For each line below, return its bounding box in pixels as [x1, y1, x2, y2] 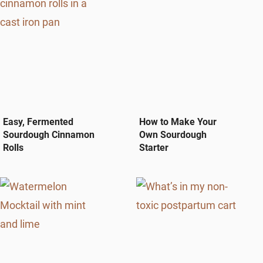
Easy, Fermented [3, 116, 73, 128]
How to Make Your [139, 116, 217, 128]
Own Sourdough [139, 129, 207, 141]
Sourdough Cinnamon [3, 129, 95, 141]
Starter [139, 142, 168, 154]
